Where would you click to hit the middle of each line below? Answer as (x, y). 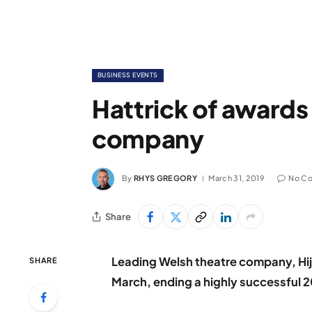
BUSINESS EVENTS (128, 75)
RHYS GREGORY (165, 178)
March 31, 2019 (236, 178)
